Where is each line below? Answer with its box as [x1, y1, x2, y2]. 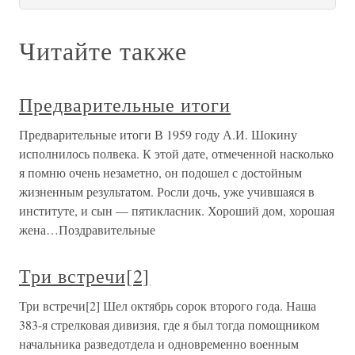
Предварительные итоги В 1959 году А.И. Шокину [19, 126, 297, 143]
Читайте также [19, 33, 187, 67]
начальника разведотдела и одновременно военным [19, 335, 299, 352]
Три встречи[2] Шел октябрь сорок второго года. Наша [19, 297, 316, 314]
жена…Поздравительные [19, 221, 155, 238]
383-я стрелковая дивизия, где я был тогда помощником [19, 316, 319, 333]
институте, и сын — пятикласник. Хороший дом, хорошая [19, 202, 334, 219]
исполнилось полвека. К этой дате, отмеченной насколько [19, 145, 334, 162]
